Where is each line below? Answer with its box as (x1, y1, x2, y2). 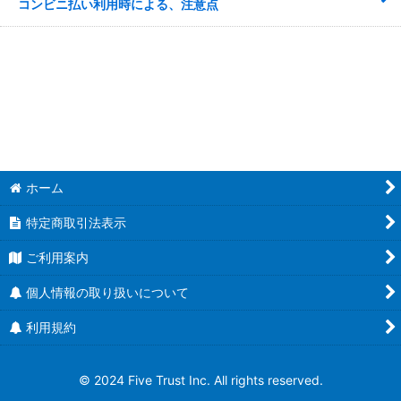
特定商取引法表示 (26, 215, 127, 230)
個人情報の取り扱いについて (26, 285, 190, 300)
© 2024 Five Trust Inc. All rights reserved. (78, 372, 323, 388)
